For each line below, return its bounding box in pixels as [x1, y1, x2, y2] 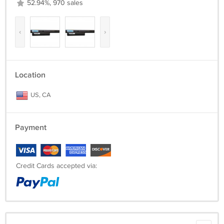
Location [15, 70, 45, 80]
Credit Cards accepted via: [16, 162, 97, 170]
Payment [15, 123, 46, 132]
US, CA [29, 91, 51, 99]
